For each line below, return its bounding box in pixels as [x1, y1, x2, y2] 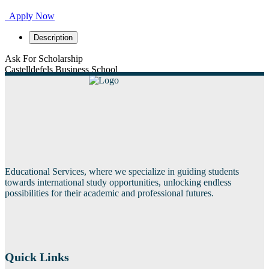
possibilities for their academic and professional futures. [5, 187, 214, 198]
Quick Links [5, 250, 69, 264]
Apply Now [5, 10, 55, 21]
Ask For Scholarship [5, 53, 83, 64]
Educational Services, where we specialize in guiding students [5, 166, 239, 177]
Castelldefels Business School [5, 64, 118, 74]
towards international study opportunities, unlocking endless [5, 177, 231, 187]
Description [34, 32, 73, 42]
